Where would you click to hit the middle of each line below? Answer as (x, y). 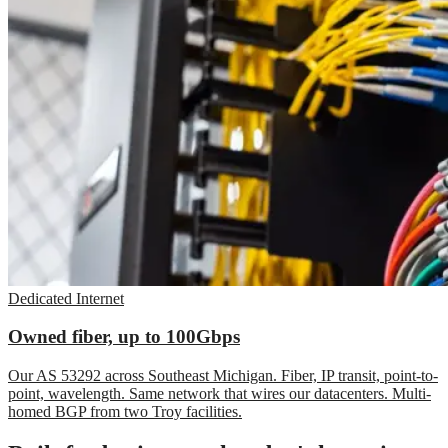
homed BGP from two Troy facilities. (125, 411)
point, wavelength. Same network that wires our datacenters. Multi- (219, 393)
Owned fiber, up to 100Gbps (124, 337)
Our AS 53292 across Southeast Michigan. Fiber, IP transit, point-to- (223, 375)
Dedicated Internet (66, 298)
